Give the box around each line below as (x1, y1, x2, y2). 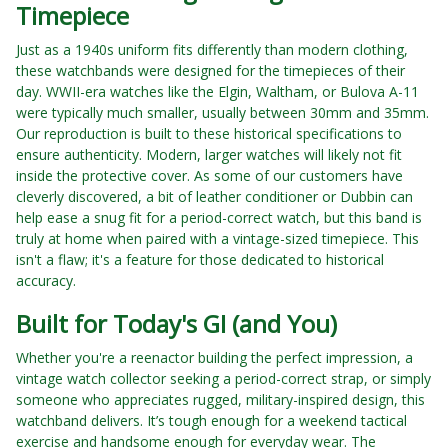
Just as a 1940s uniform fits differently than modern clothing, (16, 40, 408, 60)
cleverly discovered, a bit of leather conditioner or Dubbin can (16, 187, 413, 207)
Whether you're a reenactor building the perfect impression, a (16, 348, 413, 368)
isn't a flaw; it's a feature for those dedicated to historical (16, 250, 384, 270)
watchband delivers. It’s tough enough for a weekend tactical (16, 411, 407, 431)
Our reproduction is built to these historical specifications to (16, 124, 402, 144)
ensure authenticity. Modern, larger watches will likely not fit (16, 145, 402, 165)
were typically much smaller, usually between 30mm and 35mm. (16, 103, 429, 123)
